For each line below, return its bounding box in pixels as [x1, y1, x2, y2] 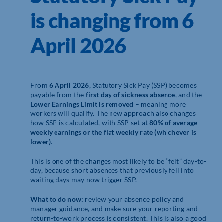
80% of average [149, 118, 198, 127]
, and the [175, 90, 202, 99]
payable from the [30, 90, 86, 99]
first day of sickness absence [85, 90, 175, 99]
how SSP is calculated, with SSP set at [30, 118, 150, 127]
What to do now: [30, 194, 84, 203]
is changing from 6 [30, 7, 194, 33]
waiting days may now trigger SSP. [30, 175, 137, 184]
